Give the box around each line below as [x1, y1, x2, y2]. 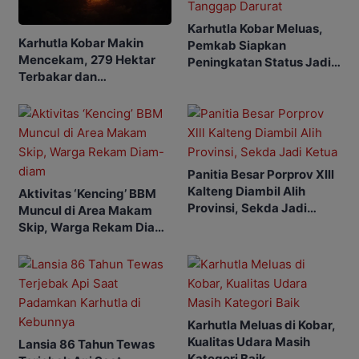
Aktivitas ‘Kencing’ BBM [18, 186, 156, 202]
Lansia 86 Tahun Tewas [18, 337, 155, 353]
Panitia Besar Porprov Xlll [188, 167, 334, 183]
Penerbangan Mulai [18, 86, 132, 102]
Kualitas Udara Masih [188, 334, 310, 350]
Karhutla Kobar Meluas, [188, 20, 323, 36]
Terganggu [18, 103, 83, 119]
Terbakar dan [18, 69, 97, 85]
